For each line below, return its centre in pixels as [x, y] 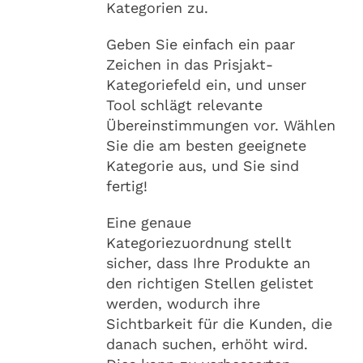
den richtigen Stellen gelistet [210, 283]
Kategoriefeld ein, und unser [206, 84]
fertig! [127, 186]
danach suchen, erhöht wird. [207, 344]
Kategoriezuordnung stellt [199, 242]
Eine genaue [149, 222]
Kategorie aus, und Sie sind [203, 165]
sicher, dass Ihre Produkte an [208, 263]
